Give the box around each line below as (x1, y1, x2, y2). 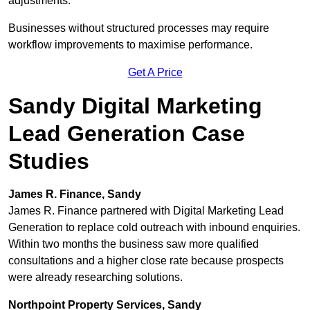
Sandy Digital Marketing (8, 93, 262, 119)
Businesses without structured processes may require (8, 22, 269, 35)
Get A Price (127, 66, 183, 79)
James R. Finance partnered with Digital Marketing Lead (8, 205, 284, 217)
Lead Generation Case (8, 121, 245, 147)
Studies (8, 149, 89, 174)
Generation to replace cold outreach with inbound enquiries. (8, 221, 300, 234)
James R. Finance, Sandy (8, 188, 141, 201)
